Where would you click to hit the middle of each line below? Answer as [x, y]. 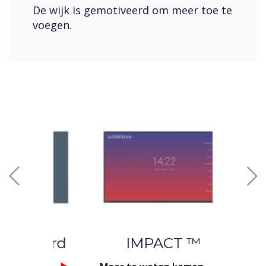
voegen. [52, 25]
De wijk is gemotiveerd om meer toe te [132, 10]
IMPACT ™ [133, 243]
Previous [39, 182]
